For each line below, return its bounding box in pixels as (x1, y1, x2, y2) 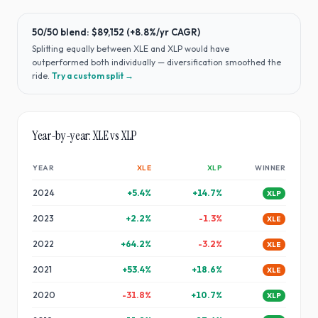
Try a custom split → (52, 70, 133, 82)
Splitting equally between (32, 43, 133, 55)
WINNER (255, 163, 285, 173)
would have (182, 43, 229, 55)
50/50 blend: (32, 26, 92, 38)
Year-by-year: (32, 128, 93, 144)
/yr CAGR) (156, 26, 200, 38)
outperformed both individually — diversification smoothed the (32, 57, 281, 68)
